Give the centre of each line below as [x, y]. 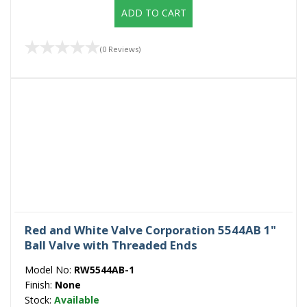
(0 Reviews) [120, 49]
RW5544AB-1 [104, 270]
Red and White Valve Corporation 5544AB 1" [150, 230]
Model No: [49, 270]
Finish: [40, 285]
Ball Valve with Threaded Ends [111, 245]
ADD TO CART [153, 12]
